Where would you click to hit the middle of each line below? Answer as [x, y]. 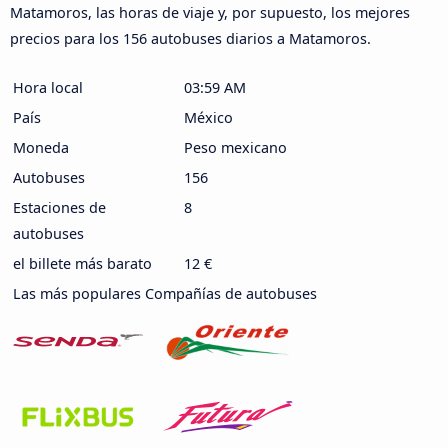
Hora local [48, 87]
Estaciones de [59, 207]
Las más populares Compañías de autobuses [165, 293]
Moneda [41, 147]
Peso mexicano [235, 147]
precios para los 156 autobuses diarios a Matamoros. [190, 38]
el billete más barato [82, 263]
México [208, 117]
